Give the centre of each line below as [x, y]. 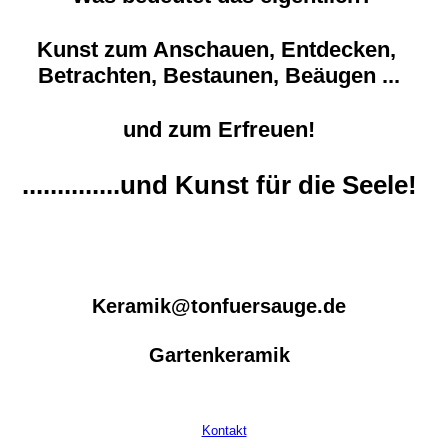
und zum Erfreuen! [219, 130]
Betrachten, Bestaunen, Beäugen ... [219, 76]
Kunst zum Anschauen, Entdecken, [219, 50]
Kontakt [224, 430]
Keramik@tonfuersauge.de [219, 305]
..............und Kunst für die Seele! [219, 185]
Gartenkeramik [219, 354]
